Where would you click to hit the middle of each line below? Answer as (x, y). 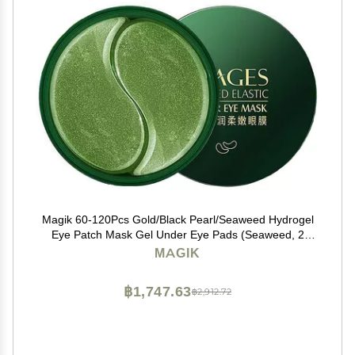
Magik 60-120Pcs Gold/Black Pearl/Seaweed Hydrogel (177, 219)
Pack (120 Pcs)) (177, 250)
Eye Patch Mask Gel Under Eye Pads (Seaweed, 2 (177, 235)
